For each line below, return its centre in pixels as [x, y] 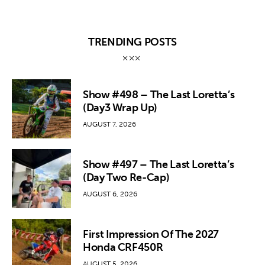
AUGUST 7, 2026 [109, 124]
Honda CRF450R [123, 247]
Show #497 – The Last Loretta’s [159, 164]
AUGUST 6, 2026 [110, 194]
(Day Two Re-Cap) [126, 177]
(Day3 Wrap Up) [120, 107]
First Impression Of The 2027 [151, 234]
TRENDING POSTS [132, 42]
